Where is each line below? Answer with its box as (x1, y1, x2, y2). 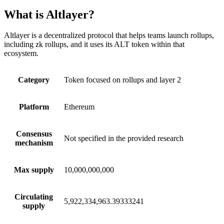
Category (18, 75, 49, 84)
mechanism (14, 138, 53, 147)
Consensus (15, 129, 52, 138)
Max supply (13, 165, 54, 174)
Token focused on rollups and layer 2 (64, 75, 181, 84)
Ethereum (64, 102, 94, 111)
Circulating (14, 192, 53, 201)
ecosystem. (4, 49, 38, 58)
